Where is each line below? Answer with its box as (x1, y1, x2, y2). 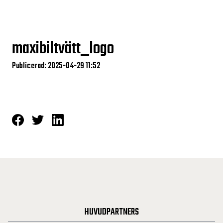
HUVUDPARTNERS (84, 205, 139, 220)
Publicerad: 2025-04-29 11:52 (12, 60, 100, 73)
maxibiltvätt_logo (12, 36, 114, 62)
